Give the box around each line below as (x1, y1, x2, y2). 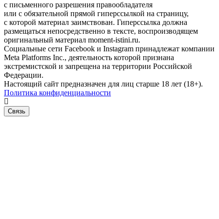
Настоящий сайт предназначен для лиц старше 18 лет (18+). (4, 80, 203, 88)
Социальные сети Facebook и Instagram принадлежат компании (4, 44, 215, 53)
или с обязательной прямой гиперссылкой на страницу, (4, 9, 189, 18)
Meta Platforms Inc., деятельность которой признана (4, 53, 174, 62)
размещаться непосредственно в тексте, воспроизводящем (4, 27, 198, 36)
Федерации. (4, 71, 44, 80)
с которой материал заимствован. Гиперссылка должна (4, 18, 187, 27)
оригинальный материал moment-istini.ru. (4, 36, 140, 44)
